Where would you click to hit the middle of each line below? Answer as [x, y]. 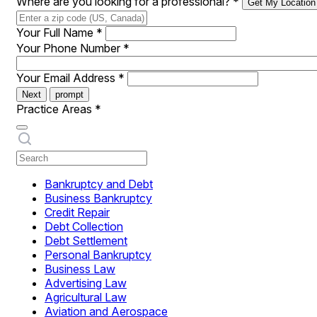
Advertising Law [86, 283]
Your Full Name [56, 33]
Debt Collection [84, 226]
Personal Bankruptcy [98, 255]
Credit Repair [77, 212]
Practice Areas [56, 109]
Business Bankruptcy [98, 198]
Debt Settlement [86, 241]
